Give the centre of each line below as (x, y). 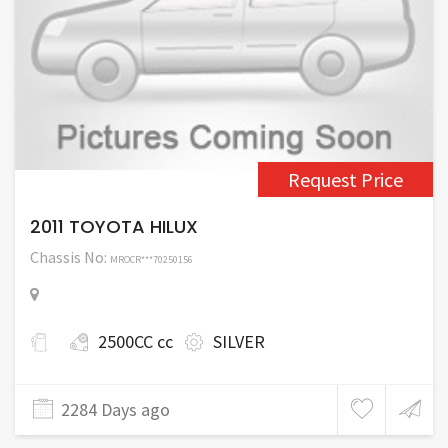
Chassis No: (70, 257)
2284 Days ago (115, 409)
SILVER (239, 341)
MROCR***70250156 (151, 259)
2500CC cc (135, 341)
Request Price (345, 179)
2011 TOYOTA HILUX (114, 226)
